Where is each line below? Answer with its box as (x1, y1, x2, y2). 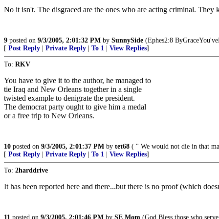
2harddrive (15, 167, 48, 174)
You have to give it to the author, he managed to (4, 76, 151, 85)
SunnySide (111, 37, 143, 44)
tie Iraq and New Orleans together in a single (4, 85, 142, 93)
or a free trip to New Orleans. (4, 111, 94, 120)
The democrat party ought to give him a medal (4, 103, 146, 111)
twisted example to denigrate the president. (4, 94, 135, 102)
